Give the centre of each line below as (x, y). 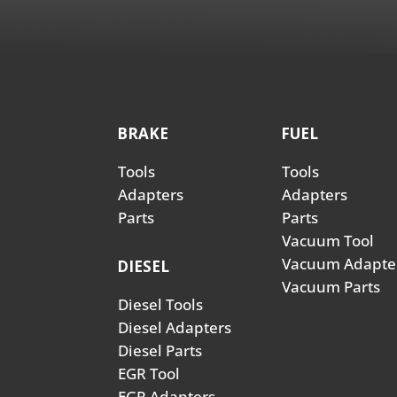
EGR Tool (149, 373)
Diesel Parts (160, 350)
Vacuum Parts (331, 286)
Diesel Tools (160, 304)
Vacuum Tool (328, 240)
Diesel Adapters (175, 327)
